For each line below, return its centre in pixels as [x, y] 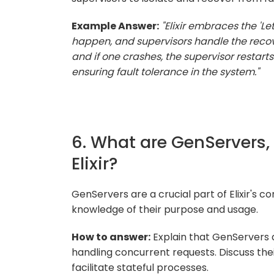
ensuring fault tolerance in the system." [165, 72]
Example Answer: [115, 26]
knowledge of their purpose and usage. [165, 209]
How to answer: [111, 237]
